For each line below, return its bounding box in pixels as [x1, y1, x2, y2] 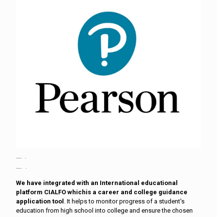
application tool [16, 198, 64, 205]
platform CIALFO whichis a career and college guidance [16, 188, 187, 196]
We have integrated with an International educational [16, 179, 178, 186]
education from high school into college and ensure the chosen [16, 207, 193, 214]
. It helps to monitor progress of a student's [64, 198, 185, 205]
